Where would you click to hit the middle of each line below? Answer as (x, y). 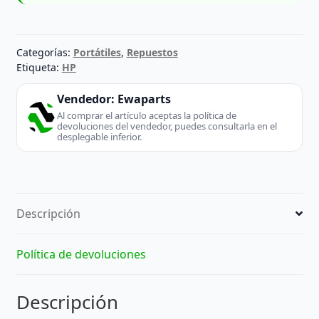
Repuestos (152, 53)
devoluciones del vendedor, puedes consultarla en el (167, 126)
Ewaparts (144, 99)
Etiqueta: (39, 68)
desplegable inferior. (99, 137)
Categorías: (45, 53)
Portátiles (97, 53)
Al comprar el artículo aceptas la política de (146, 116)
